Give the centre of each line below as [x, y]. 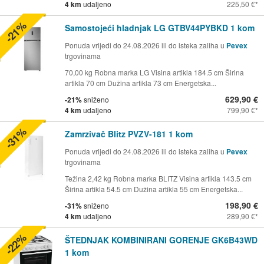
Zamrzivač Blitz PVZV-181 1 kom [129, 134]
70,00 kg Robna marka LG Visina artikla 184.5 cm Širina [154, 72]
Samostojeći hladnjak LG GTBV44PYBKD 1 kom [160, 28]
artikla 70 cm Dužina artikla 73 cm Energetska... [141, 83]
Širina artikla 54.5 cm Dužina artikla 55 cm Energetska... [154, 189]
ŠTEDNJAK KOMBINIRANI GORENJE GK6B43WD [161, 240]
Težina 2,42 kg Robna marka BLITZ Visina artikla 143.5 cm [158, 179]
